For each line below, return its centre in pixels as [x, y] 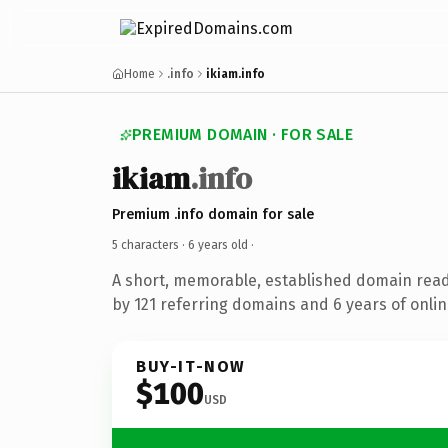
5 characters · [150, 244]
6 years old [218, 244]
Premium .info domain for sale [213, 214]
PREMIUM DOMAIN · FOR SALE [242, 134]
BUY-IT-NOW [191, 366]
